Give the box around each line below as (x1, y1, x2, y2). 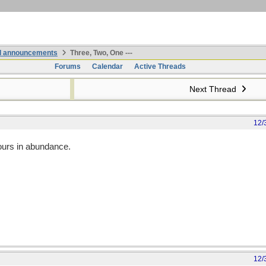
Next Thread (189, 84, 239, 94)
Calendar (91, 62, 123, 71)
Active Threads (134, 62, 186, 71)
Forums (54, 62, 81, 71)
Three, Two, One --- (68, 49, 132, 57)
